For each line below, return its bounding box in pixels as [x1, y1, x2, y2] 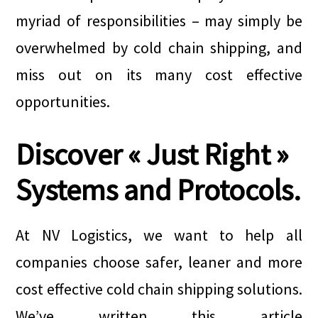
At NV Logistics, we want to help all [16, 225, 302, 245]
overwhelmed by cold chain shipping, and [16, 38, 302, 57]
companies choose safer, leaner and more [16, 252, 302, 272]
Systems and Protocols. [16, 171, 302, 208]
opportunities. [16, 92, 111, 111]
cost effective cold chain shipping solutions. [16, 279, 302, 299]
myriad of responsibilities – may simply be [16, 11, 302, 31]
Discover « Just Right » [16, 136, 289, 172]
